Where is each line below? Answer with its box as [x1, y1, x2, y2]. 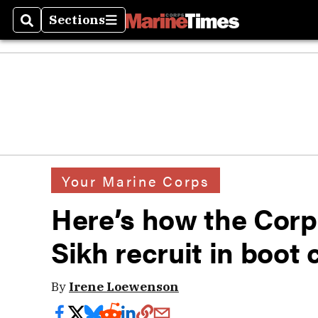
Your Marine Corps [62, 170, 209, 191]
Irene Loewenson [69, 278, 179, 295]
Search [21, 20, 67, 37]
